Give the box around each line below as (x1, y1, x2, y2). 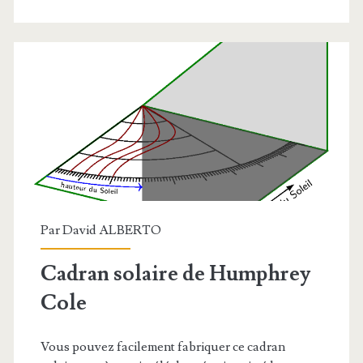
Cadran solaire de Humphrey (40, 260, 310, 288)
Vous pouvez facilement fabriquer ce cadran (40, 339, 285, 356)
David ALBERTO (62, 222, 161, 239)
